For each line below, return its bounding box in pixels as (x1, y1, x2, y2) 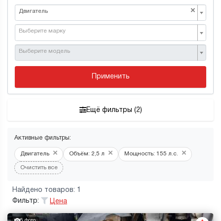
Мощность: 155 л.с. (124, 151, 178, 156)
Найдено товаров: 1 (12, 186, 81, 193)
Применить (91, 74, 130, 80)
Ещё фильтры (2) (86, 107, 142, 113)
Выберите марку (19, 29, 66, 34)
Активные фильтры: (14, 135, 71, 141)
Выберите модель (19, 48, 70, 54)
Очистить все (20, 165, 58, 170)
